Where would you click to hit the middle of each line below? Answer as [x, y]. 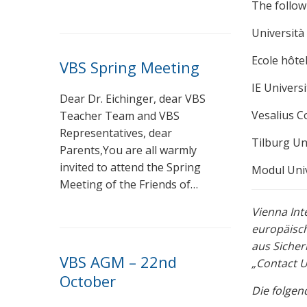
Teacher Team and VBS [120, 115]
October [88, 281]
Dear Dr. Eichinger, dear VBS [133, 98]
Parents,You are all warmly [128, 150]
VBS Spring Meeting [130, 67]
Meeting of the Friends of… [129, 184]
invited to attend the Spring [130, 167]
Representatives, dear [116, 133]
